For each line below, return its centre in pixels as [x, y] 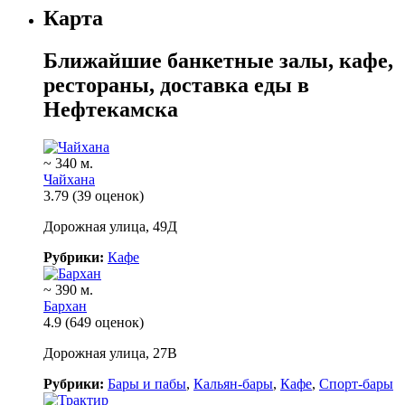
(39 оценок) [108, 196]
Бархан [65, 306]
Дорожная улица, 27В [110, 353]
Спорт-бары [356, 384]
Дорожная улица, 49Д [110, 227]
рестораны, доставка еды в [176, 85]
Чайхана [69, 180]
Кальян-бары [233, 384]
